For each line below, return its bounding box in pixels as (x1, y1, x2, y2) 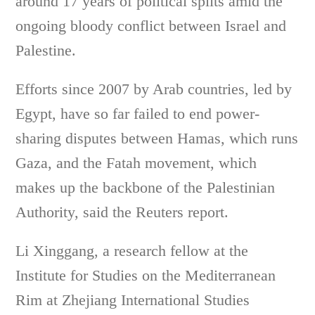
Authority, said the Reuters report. (15, 203, 229, 221)
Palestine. (15, 41, 77, 59)
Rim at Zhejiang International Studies (15, 291, 250, 309)
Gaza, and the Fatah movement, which (15, 154, 257, 172)
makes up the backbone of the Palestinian (15, 179, 276, 196)
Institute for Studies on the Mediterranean (15, 266, 276, 284)
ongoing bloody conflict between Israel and (15, 17, 287, 34)
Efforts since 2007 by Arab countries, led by (15, 80, 292, 98)
